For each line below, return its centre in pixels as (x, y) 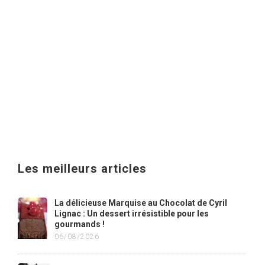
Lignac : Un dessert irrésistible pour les (131, 214)
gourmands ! (79, 224)
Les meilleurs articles (82, 169)
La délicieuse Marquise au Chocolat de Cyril (140, 203)
